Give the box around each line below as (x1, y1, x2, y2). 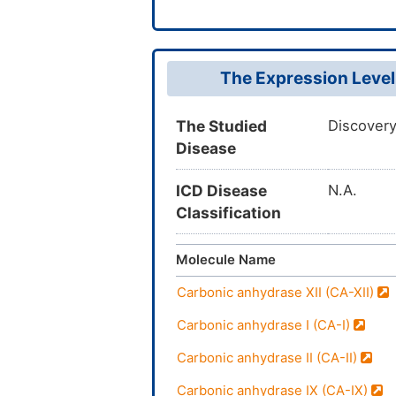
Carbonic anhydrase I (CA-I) (177, 317, 354, 334)
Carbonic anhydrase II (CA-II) (177, 350, 361, 367)
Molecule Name (176, 252, 276, 269)
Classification (176, 203, 281, 223)
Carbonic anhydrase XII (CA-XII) (177, 285, 377, 301)
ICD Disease (176, 181, 267, 201)
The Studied (176, 117, 267, 136)
